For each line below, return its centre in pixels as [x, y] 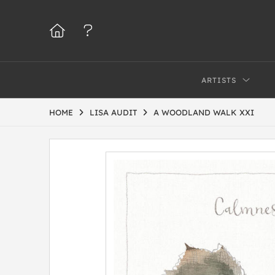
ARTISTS [219, 80]
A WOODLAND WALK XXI [204, 112]
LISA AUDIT [113, 112]
